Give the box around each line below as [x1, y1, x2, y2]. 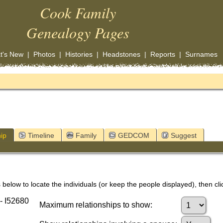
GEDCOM [118, 131, 149, 139]
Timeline [28, 131, 54, 139]
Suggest [171, 131, 197, 139]
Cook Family [40, 2, 116, 22]
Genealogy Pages [26, 22, 129, 42]
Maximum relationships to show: [39, 201, 152, 210]
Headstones [102, 50, 140, 58]
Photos [33, 50, 55, 58]
